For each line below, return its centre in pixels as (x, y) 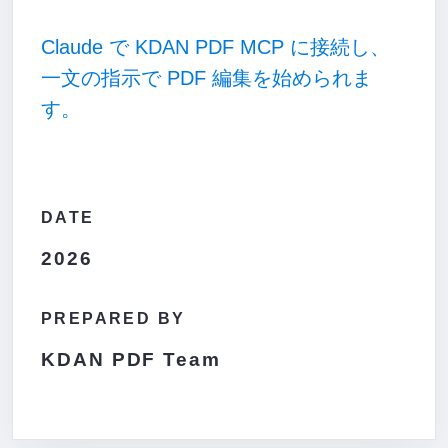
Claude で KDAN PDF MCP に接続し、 (215, 47)
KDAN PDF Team (131, 359)
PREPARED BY (113, 318)
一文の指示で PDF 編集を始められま (206, 78)
